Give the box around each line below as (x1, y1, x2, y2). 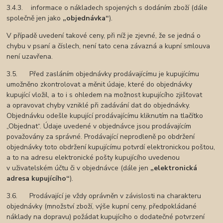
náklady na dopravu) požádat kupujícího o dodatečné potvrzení (6, 212, 205, 222)
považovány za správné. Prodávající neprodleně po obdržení (6, 132, 195, 142)
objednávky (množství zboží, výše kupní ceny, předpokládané (6, 202, 197, 212)
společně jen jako (6, 13, 63, 23)
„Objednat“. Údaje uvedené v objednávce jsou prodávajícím (6, 121, 192, 131)
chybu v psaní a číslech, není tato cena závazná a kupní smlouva (6, 41, 211, 51)
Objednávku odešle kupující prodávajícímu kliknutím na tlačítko (6, 111, 204, 121)
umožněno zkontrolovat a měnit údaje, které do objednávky (6, 80, 193, 90)
